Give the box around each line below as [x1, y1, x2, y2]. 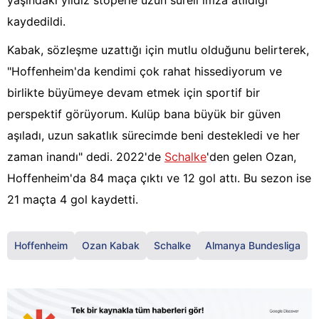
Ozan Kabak [82, 239, 140, 252]
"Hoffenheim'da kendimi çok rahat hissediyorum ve [7, 64, 282, 79]
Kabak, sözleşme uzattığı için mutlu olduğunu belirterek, [7, 43, 309, 58]
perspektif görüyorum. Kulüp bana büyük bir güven [7, 107, 281, 122]
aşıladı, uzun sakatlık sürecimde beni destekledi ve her [7, 128, 300, 143]
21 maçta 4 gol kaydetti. [7, 192, 138, 207]
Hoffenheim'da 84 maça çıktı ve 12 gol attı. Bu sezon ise [7, 171, 311, 186]
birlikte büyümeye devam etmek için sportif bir [7, 85, 260, 100]
